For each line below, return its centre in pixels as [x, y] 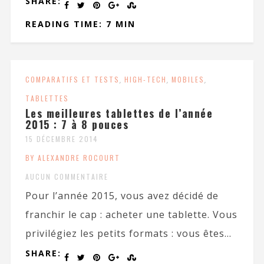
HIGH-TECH [145, 80]
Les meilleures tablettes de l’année [119, 113]
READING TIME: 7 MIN [80, 24]
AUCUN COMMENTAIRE [67, 177]
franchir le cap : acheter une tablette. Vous [131, 215]
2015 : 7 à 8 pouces [77, 125]
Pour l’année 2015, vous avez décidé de [122, 196]
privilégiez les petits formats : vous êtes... [128, 234]
